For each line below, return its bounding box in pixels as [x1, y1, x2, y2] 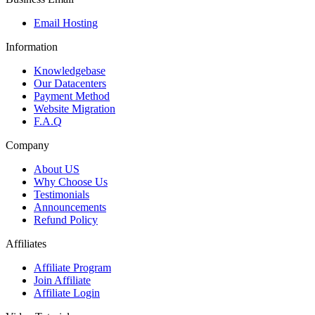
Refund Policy [34, 214, 98, 226]
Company [6, 139, 49, 152]
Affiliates [6, 238, 46, 250]
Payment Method [34, 90, 110, 103]
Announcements [34, 201, 106, 214]
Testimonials [34, 188, 89, 201]
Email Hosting [34, 17, 98, 30]
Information [6, 41, 58, 53]
